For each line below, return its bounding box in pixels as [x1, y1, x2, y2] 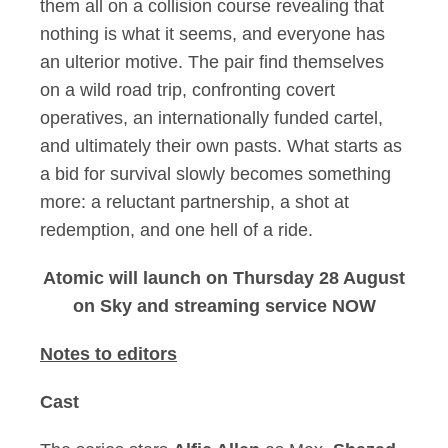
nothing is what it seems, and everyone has [40, 24, 385, 44]
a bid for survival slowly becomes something [40, 164, 391, 184]
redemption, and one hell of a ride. [40, 220, 313, 240]
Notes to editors [40, 344, 177, 364]
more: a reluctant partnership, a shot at [40, 192, 349, 212]
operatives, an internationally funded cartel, [40, 108, 383, 128]
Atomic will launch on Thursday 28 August [43, 268, 405, 288]
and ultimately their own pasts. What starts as [40, 136, 402, 156]
